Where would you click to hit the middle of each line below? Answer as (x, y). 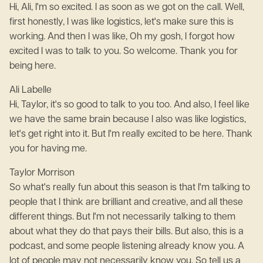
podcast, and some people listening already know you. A (127, 247)
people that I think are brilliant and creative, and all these (126, 203)
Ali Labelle (33, 90)
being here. (33, 66)
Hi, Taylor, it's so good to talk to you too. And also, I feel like (129, 105)
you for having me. (48, 149)
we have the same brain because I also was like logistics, (128, 120)
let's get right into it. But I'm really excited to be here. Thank (131, 134)
